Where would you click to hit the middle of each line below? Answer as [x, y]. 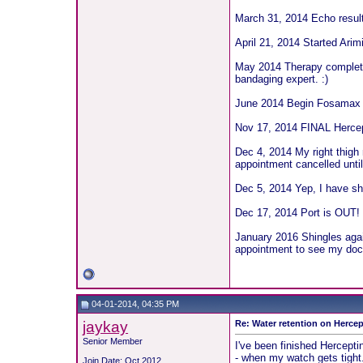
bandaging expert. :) [282, 79]
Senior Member [113, 341]
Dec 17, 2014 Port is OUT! [298, 212]
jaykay [106, 327]
